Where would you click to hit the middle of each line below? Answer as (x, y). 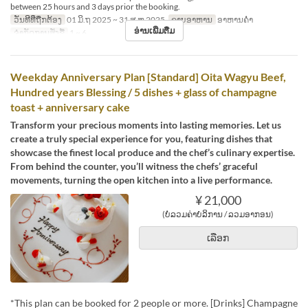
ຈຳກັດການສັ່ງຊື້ (39, 32)
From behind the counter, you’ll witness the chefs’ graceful (134, 166)
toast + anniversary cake (70, 107)
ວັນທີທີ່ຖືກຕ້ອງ (37, 19)
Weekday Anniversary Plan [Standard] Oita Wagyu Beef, (148, 76)
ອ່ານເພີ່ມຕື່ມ (154, 30)
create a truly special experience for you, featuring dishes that (141, 138)
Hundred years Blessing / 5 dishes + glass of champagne (144, 91)
